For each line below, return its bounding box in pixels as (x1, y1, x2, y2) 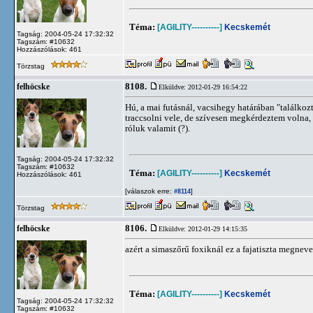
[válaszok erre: (125, 187, 172, 195)
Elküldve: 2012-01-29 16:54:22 (159, 83, 247, 91)
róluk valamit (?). (125, 123, 190, 133)
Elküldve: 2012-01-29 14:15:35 (159, 225, 247, 233)
